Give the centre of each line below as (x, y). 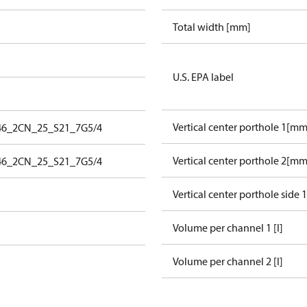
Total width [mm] (212, 27)
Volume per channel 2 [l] (228, 261)
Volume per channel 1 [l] (228, 228)
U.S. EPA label (203, 77)
